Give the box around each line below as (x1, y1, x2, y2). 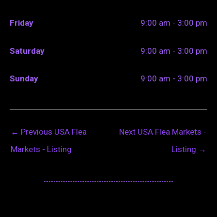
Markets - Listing (11, 144, 72, 154)
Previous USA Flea (19, 126, 87, 137)
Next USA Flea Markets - (119, 126, 206, 137)
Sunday (10, 74, 38, 84)
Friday (10, 18, 33, 28)
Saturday (10, 46, 45, 56)
